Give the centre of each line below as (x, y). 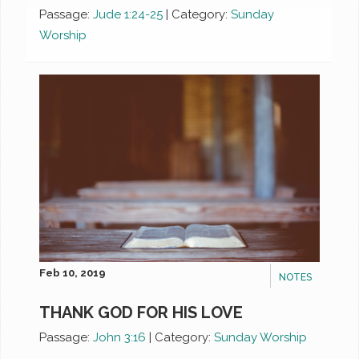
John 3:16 (120, 337)
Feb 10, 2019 (73, 272)
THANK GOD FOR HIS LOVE (141, 312)
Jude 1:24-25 (128, 15)
